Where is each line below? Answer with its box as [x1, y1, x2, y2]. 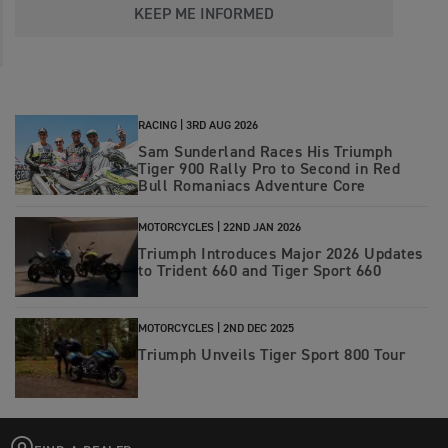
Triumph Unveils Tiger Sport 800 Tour [138, 348, 405, 365]
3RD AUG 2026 [186, 120, 258, 133]
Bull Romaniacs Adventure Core [138, 179, 366, 196]
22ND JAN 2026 [223, 222, 301, 235]
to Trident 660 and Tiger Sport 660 [138, 264, 381, 281]
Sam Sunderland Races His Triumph [138, 145, 392, 162]
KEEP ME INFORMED [134, 7, 274, 24]
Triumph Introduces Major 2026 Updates [138, 247, 423, 264]
